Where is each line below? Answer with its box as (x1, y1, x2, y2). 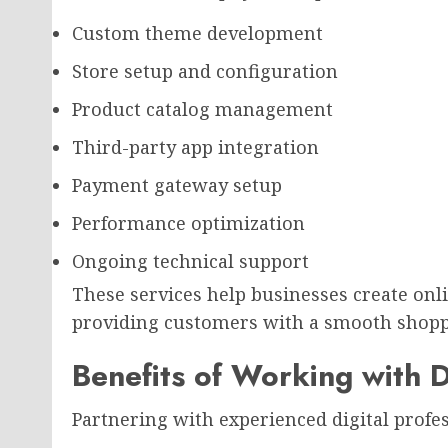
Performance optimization (72, 211, 305, 235)
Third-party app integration (72, 135, 319, 159)
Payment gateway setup (72, 173, 282, 197)
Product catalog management (72, 97, 333, 121)
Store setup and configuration (72, 59, 338, 83)
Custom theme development (72, 21, 323, 45)
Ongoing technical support (72, 249, 309, 273)
